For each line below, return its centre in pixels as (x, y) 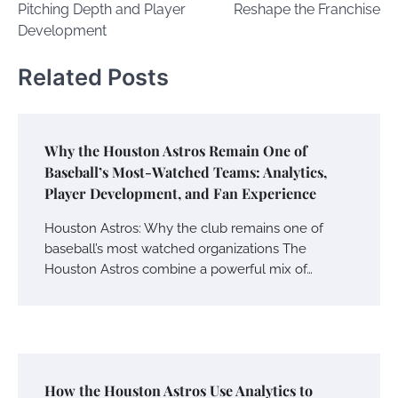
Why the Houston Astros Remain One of (176, 150)
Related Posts (93, 77)
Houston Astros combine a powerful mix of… (179, 268)
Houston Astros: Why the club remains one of (184, 227)
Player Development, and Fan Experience (180, 193)
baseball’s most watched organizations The (175, 248)
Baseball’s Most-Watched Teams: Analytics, (186, 171)
